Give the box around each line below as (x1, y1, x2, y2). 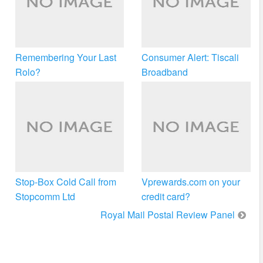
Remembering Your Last (15, 50, 116, 64)
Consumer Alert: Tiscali (141, 50, 240, 64)
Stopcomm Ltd (15, 190, 75, 204)
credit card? (141, 190, 191, 204)
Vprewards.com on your (141, 175, 241, 189)
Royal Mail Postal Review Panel (100, 208, 235, 222)
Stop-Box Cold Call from (15, 175, 116, 189)
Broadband (141, 65, 188, 79)
